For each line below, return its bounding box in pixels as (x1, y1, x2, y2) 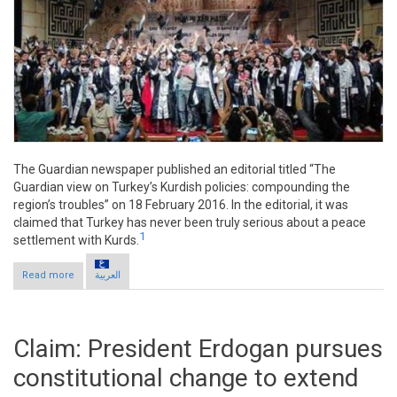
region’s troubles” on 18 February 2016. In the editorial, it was (13, 197, 348, 212)
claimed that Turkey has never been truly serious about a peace (13, 214, 366, 230)
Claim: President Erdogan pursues (13, 334, 383, 364)
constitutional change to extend (13, 363, 359, 393)
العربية (95, 269, 121, 282)
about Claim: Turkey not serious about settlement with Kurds (74, 269, 356, 282)
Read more (22, 269, 74, 282)
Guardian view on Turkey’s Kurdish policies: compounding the (13, 179, 350, 194)
